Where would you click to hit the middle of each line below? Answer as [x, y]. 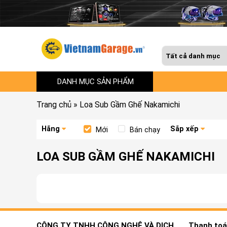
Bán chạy [145, 130]
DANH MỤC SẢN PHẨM [96, 81]
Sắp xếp [184, 129]
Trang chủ [54, 104]
